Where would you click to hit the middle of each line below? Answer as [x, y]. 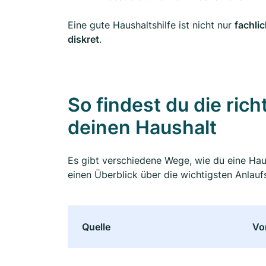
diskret [83, 39]
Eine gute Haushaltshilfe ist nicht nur [151, 25]
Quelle [96, 227]
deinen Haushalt [142, 128]
